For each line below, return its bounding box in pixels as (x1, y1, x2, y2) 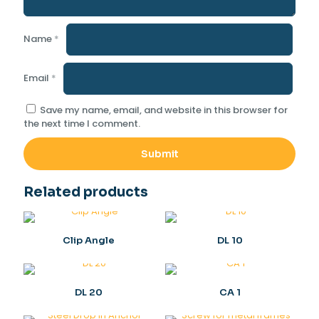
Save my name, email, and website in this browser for (40, 103, 288, 117)
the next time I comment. (23, 117, 140, 130)
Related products (23, 184, 148, 201)
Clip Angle (63, 234, 115, 246)
